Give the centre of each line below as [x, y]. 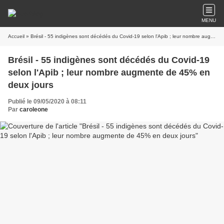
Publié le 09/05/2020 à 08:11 [47, 101]
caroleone [34, 109]
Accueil [16, 36]
